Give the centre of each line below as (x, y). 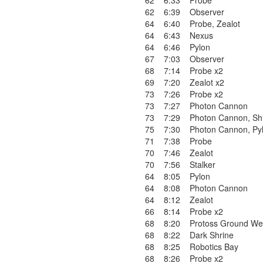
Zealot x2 (207, 82)
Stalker (203, 164)
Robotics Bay (214, 247)
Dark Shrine (212, 235)
